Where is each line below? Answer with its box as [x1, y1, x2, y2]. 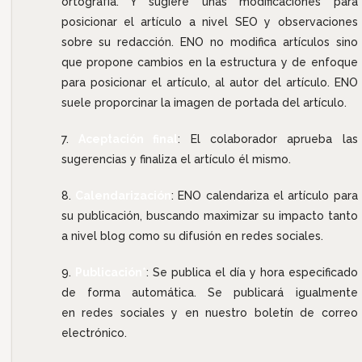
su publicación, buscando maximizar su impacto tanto [61, 208, 358, 222]
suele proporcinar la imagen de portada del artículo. [61, 95, 347, 109]
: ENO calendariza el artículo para [170, 188, 358, 202]
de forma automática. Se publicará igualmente [61, 285, 358, 299]
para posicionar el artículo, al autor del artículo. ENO [61, 75, 358, 89]
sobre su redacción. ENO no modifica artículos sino [61, 35, 358, 48]
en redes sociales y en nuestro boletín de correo [61, 305, 358, 319]
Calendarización [74, 188, 171, 202]
